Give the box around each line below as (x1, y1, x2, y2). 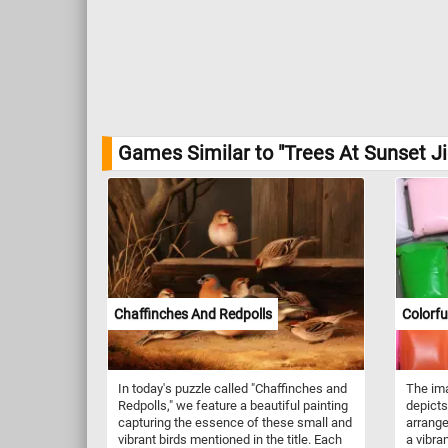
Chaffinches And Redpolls (114, 305, 272, 322)
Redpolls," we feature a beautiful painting (118, 397, 348, 413)
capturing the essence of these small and (118, 414, 352, 430)
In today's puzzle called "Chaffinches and (118, 380, 347, 396)
